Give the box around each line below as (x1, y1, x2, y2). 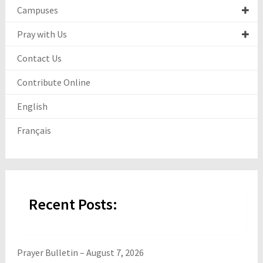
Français (16, 124, 51, 137)
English (16, 100, 48, 113)
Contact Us (16, 52, 62, 65)
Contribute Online (16, 76, 90, 89)
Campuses (16, 4, 58, 16)
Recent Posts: (28, 194, 117, 214)
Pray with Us (16, 28, 67, 41)
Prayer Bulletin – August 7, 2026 (16, 247, 144, 259)
